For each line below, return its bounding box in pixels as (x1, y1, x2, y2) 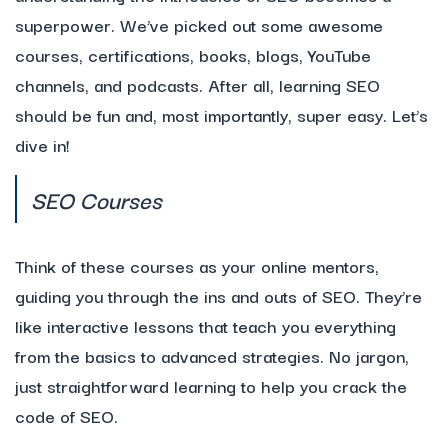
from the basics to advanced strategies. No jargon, (15, 342, 409, 370)
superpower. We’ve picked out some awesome (15, 11, 383, 39)
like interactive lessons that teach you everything (15, 312, 396, 340)
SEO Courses (31, 181, 162, 218)
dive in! (15, 131, 70, 159)
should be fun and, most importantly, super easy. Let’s (15, 101, 428, 129)
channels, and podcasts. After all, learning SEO (15, 71, 380, 99)
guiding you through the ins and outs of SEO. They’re (15, 282, 422, 310)
